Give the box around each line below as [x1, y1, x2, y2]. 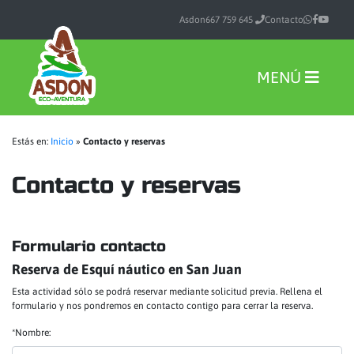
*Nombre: [12, 327, 51, 338]
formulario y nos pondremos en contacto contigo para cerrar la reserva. [12, 300, 313, 311]
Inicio [51, 136, 73, 147]
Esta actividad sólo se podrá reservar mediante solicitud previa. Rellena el [12, 286, 322, 297]
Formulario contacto [12, 237, 166, 255]
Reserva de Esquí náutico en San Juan [12, 262, 242, 277]
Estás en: [12, 136, 51, 147]
